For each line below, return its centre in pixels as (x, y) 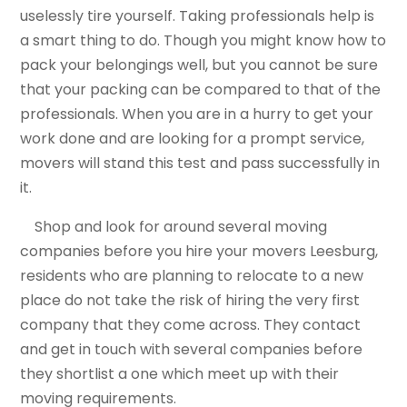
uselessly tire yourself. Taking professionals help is (198, 16)
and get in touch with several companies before (192, 350)
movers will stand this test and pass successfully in (200, 164)
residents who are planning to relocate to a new (192, 276)
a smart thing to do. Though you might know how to (203, 41)
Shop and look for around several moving (174, 227)
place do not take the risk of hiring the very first (190, 301)
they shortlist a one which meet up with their (180, 374)
